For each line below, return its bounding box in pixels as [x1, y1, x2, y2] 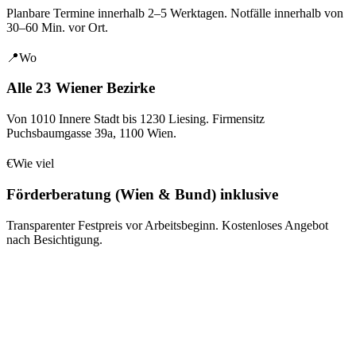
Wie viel [13, 157, 54, 171]
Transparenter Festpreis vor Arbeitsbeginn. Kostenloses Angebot [6, 218, 328, 232]
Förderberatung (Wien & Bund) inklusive [6, 185, 278, 203]
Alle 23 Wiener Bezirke [6, 79, 155, 97]
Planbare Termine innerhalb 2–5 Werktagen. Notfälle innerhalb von [6, 6, 343, 20]
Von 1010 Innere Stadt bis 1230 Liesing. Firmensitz [6, 112, 265, 126]
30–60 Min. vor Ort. [6, 20, 108, 34]
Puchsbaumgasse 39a [6, 126, 113, 141]
